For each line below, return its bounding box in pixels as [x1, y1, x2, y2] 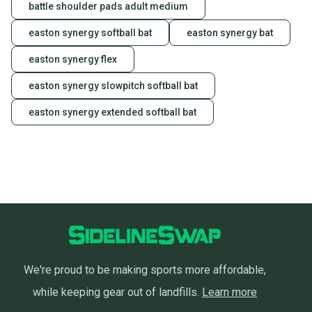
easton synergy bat [187, 27, 273, 39]
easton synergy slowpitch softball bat [29, 80, 198, 92]
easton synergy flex [29, 54, 117, 65]
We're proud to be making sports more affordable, [24, 263, 266, 277]
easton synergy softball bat [29, 27, 152, 39]
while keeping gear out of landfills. [33, 286, 199, 299]
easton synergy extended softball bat [29, 107, 196, 118]
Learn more [202, 286, 257, 299]
